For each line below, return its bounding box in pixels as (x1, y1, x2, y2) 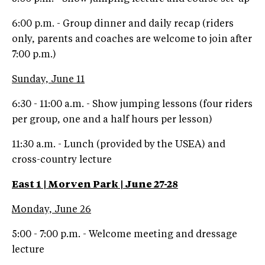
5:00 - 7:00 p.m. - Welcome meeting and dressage (12, 230, 237, 240)
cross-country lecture (12, 155, 112, 165)
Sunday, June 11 (12, 75, 85, 85)
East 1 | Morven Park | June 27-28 (12, 180, 178, 190)
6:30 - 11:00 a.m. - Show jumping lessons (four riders (12, 99, 253, 109)
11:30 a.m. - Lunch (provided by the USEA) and (12, 140, 225, 150)
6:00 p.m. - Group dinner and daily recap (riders (12, 19, 234, 29)
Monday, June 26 (12, 205, 91, 215)
